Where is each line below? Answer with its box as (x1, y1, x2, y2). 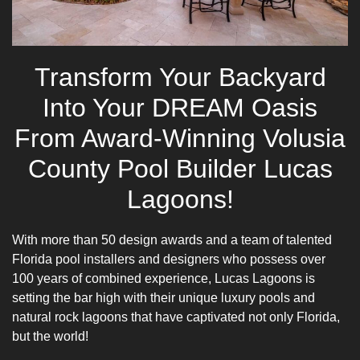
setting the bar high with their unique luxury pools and (12, 290, 315, 305)
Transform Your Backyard (34, 62, 326, 92)
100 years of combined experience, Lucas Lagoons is (12, 271, 315, 285)
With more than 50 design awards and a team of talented (12, 232, 332, 247)
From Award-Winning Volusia (14, 123, 346, 153)
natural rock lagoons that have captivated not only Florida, (12, 309, 340, 324)
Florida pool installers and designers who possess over (12, 252, 325, 266)
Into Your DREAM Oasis (43, 92, 317, 122)
